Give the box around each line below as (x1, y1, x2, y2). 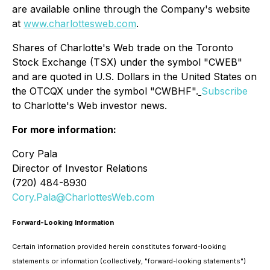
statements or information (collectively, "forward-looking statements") (12, 257, 246, 265)
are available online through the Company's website (12, 3, 250, 15)
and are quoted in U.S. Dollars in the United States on (12, 71, 257, 83)
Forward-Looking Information (12, 218, 114, 227)
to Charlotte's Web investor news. (12, 99, 167, 111)
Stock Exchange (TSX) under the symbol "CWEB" (12, 56, 242, 68)
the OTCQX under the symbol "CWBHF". (12, 85, 198, 97)
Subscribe (201, 85, 248, 97)
